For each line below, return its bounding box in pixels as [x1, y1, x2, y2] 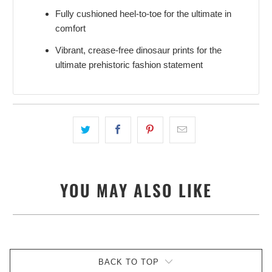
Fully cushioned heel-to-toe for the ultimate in [55, 8, 232, 19]
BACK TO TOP [98, 257, 159, 267]
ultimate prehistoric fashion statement [55, 59, 203, 70]
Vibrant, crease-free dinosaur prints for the [55, 44, 222, 55]
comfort [55, 22, 86, 33]
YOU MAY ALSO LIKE [60, 178, 212, 203]
